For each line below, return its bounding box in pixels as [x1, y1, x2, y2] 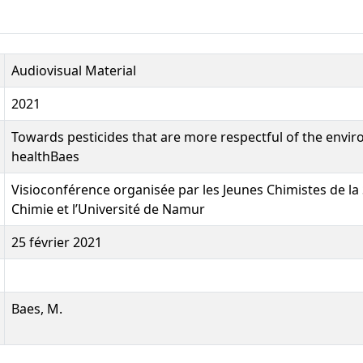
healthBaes [11, 147, 79, 165]
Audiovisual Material [11, 61, 136, 79]
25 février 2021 [11, 233, 102, 251]
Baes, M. [11, 299, 62, 318]
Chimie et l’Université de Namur [11, 199, 205, 218]
